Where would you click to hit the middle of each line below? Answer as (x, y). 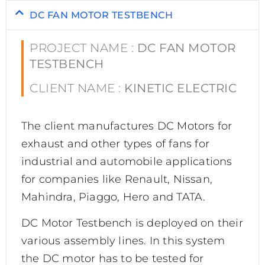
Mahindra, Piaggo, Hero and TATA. (114, 197)
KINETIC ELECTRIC (180, 88)
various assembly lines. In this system (123, 241)
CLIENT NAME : (77, 88)
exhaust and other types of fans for (115, 143)
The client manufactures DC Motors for (127, 126)
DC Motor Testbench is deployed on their (132, 223)
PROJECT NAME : (83, 48)
